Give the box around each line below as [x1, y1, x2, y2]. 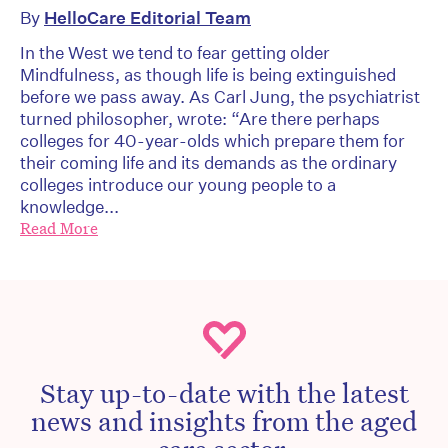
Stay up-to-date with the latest [39, 375, 409, 410]
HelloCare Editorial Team [44, 7, 251, 29]
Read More [20, 218, 98, 240]
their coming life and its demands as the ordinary [20, 152, 397, 174]
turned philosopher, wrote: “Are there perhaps [20, 108, 380, 130]
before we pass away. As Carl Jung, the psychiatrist [20, 86, 420, 108]
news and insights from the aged [31, 403, 417, 438]
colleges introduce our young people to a [20, 174, 336, 196]
